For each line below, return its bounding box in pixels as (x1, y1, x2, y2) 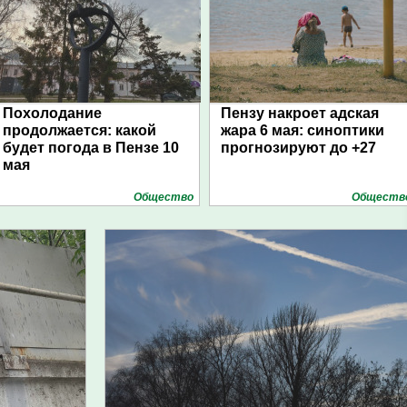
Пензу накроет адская (221, 105, 379, 121)
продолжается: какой (3, 123, 156, 138)
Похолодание (3, 105, 102, 121)
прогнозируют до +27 (221, 140, 376, 155)
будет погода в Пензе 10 (3, 140, 179, 155)
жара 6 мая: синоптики (221, 123, 384, 138)
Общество (134, 191, 194, 203)
